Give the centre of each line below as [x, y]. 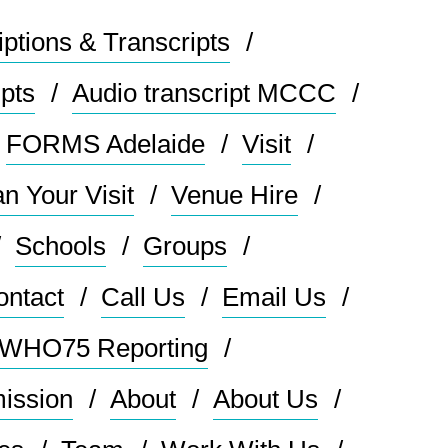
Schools [61, 245]
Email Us [274, 296]
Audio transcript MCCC [204, 92]
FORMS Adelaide [106, 143]
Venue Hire [235, 194]
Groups [185, 245]
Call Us [143, 296]
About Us [266, 398]
